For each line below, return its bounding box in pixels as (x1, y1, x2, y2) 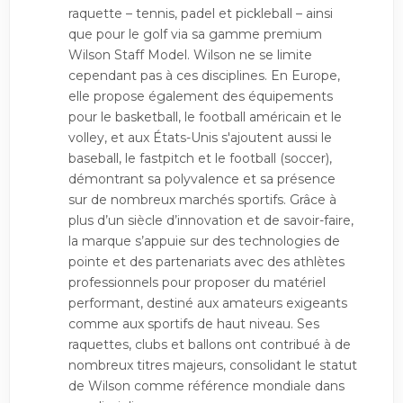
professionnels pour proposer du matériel (68, 274, 326, 291)
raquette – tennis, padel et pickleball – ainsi (68, 5, 333, 22)
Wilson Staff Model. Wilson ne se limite (68, 47, 312, 63)
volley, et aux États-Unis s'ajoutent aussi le (68, 130, 332, 146)
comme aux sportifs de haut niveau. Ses (68, 316, 319, 332)
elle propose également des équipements (68, 88, 333, 104)
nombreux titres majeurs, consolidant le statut (68, 357, 357, 373)
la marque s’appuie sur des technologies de (68, 233, 340, 249)
